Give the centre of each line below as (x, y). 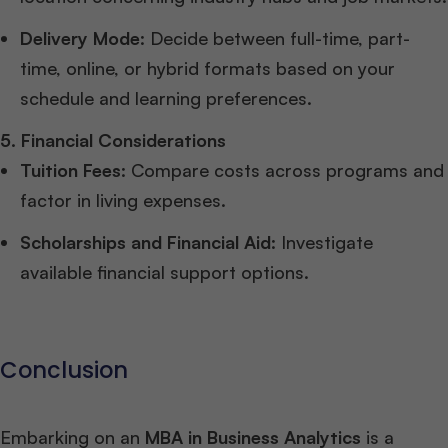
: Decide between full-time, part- (275, 38)
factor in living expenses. (123, 200)
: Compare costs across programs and (282, 170)
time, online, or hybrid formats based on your (207, 68)
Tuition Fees (70, 170)
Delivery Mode (80, 38)
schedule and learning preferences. (166, 98)
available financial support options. (164, 272)
